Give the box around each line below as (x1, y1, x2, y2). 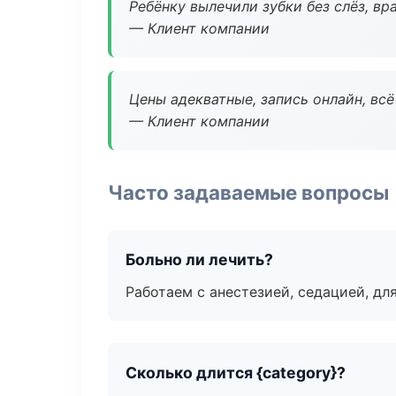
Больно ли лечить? (126, 250, 273, 269)
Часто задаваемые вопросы (108, 180, 389, 204)
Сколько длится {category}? (126, 363, 346, 382)
